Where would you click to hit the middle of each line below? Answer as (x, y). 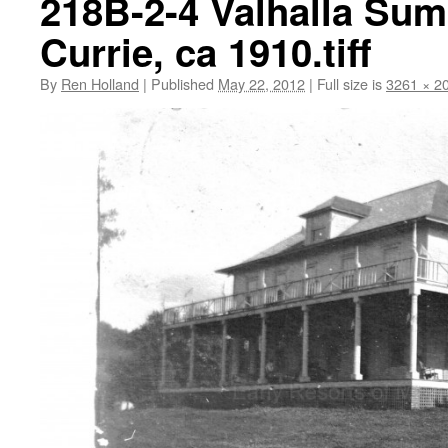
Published (182, 83)
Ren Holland (100, 83)
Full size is (349, 83)
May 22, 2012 (261, 83)
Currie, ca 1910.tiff (205, 51)
